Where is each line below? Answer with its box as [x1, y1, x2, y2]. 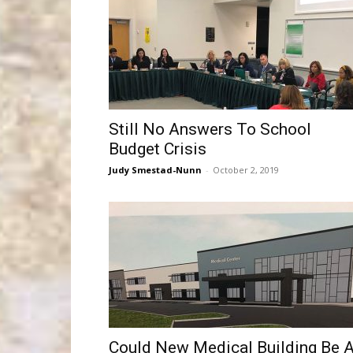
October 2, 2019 [213, 164, 279, 176]
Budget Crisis [109, 139, 206, 158]
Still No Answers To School [109, 120, 311, 139]
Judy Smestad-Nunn [109, 164, 202, 176]
